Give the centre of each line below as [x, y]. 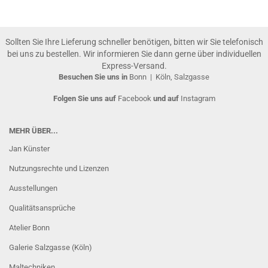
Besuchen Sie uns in [94, 77]
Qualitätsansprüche [42, 208]
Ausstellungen [33, 188]
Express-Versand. [134, 66]
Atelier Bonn [29, 228]
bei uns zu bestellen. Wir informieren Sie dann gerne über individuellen [134, 54]
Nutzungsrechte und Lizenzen [59, 168]
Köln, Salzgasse [182, 77]
